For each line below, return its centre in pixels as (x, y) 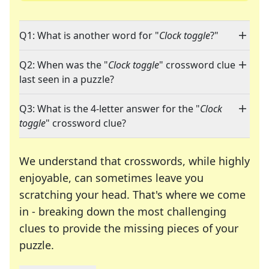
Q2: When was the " (64, 65)
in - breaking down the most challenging (123, 212)
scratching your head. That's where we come (132, 195)
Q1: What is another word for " (89, 36)
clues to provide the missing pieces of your (129, 228)
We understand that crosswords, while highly (134, 161)
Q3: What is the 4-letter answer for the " (110, 109)
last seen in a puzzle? (67, 80)
